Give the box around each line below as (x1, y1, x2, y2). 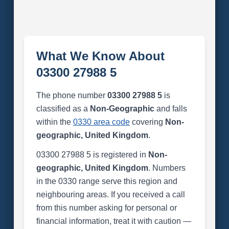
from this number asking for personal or (36, 203, 177, 212)
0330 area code (73, 118, 130, 126)
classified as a (36, 104, 90, 113)
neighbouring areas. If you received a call (36, 190, 185, 199)
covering (129, 118, 165, 126)
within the (36, 118, 73, 126)
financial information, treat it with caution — (36, 217, 191, 225)
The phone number (36, 91, 107, 100)
